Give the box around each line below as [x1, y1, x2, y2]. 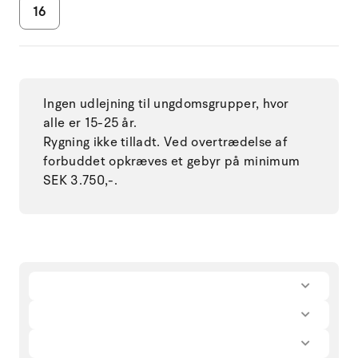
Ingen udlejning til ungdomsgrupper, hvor [43, 94, 289, 113]
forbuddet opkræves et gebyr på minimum [43, 152, 300, 170]
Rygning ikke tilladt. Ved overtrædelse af [43, 133, 288, 151]
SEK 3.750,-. [43, 171, 117, 189]
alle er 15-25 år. [43, 113, 137, 132]
